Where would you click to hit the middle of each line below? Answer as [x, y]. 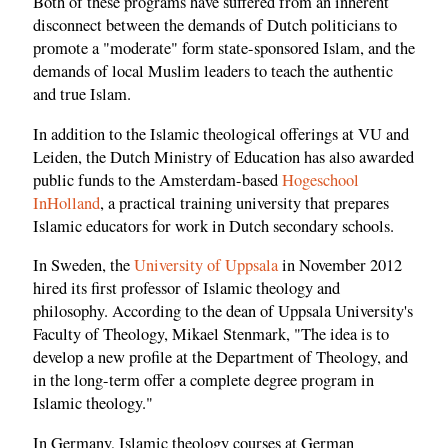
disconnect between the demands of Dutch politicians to [215, 25]
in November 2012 [340, 265]
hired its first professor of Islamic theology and [186, 288]
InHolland [66, 202]
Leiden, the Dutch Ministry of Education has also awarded [223, 156]
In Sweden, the [83, 265]
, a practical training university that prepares [244, 202]
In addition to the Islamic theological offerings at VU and [221, 133]
